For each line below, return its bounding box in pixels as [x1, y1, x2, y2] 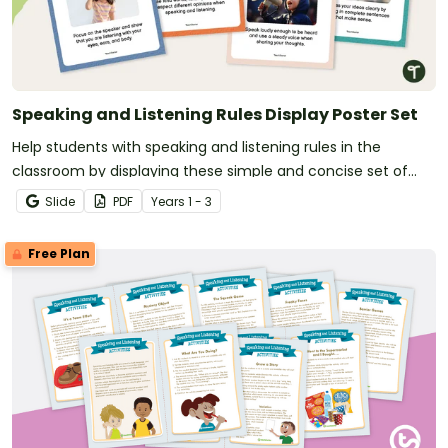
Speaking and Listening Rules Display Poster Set [12, 102, 418, 126]
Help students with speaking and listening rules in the [12, 136, 381, 157]
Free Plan [25, 244, 90, 262]
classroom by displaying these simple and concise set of [12, 160, 408, 181]
